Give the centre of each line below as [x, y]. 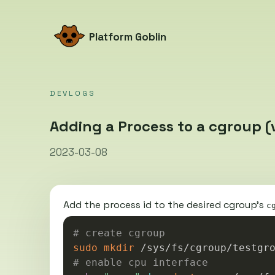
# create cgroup [119, 233]
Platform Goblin [127, 37]
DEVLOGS [72, 93]
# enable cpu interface [140, 262]
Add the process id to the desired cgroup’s [165, 205]
